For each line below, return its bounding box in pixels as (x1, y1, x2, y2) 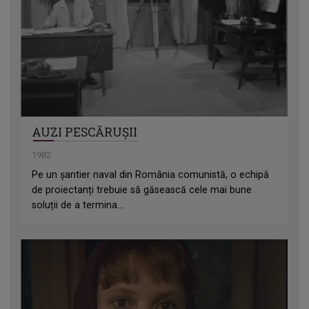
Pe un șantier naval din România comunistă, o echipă (32, 169, 270, 181)
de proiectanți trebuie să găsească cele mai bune (32, 184, 252, 196)
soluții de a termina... (32, 199, 124, 211)
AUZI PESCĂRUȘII (32, 124, 138, 141)
